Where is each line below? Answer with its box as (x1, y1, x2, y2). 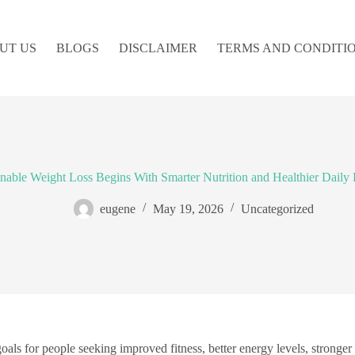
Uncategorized (240, 201, 314, 216)
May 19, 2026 (152, 201, 223, 216)
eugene (99, 201, 136, 216)
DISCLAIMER (118, 40, 197, 55)
